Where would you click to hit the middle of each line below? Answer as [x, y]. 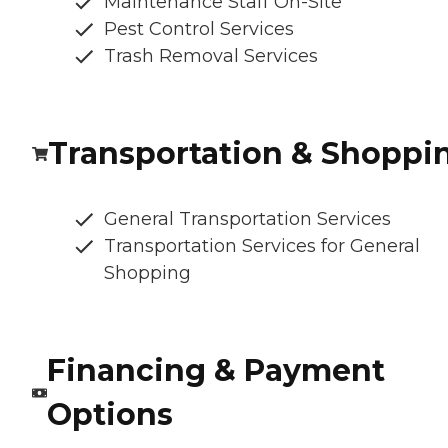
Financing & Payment [215, 371]
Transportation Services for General [262, 246]
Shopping [147, 273]
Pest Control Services [199, 29]
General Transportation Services [247, 219]
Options [109, 415]
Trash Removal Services [211, 56]
